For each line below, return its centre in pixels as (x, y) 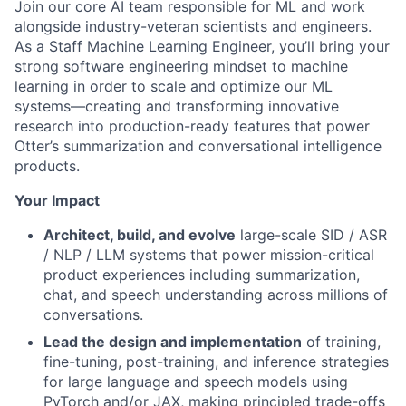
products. (47, 165)
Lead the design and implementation (173, 341)
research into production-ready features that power (192, 126)
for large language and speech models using (196, 381)
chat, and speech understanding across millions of (216, 294)
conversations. (93, 314)
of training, (341, 341)
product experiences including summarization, (202, 274)
